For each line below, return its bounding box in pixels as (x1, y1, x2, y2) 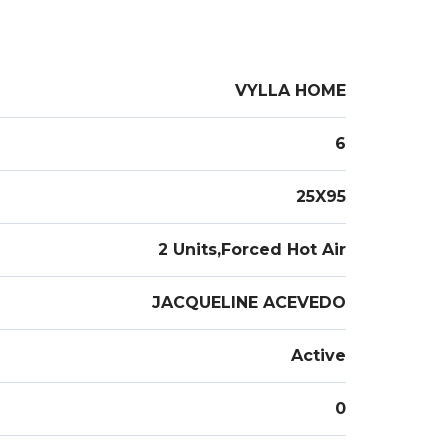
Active (291, 346, 346, 365)
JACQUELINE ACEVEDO (152, 293, 346, 312)
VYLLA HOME (235, 81, 346, 100)
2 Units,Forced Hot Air (158, 240, 346, 259)
